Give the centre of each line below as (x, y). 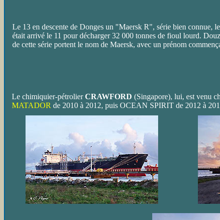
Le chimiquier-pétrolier (48, 96)
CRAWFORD (109, 96)
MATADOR (31, 105)
